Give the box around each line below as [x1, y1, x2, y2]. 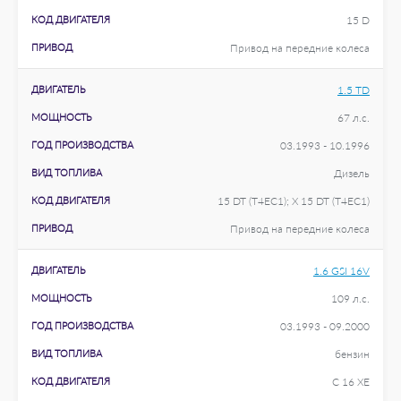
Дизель [334, 166, 370, 180]
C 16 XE [332, 375, 370, 388]
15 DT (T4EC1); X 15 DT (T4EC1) [218, 194, 370, 208]
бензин [335, 347, 370, 361]
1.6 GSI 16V [313, 264, 370, 277]
